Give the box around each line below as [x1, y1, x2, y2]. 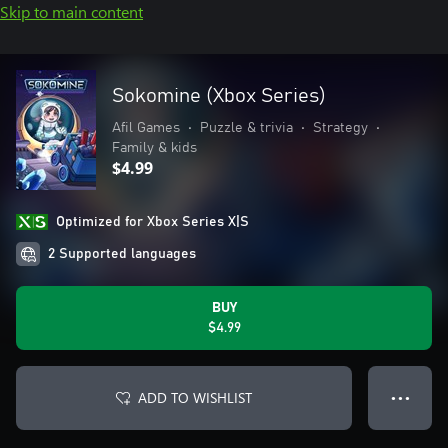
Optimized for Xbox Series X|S [56, 215, 249, 229]
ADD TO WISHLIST [138, 388, 252, 407]
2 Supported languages [48, 247, 196, 261]
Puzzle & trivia [200, 121, 293, 135]
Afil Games [112, 121, 180, 135]
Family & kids [112, 141, 197, 155]
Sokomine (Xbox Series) [112, 86, 326, 106]
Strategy [313, 121, 368, 135]
